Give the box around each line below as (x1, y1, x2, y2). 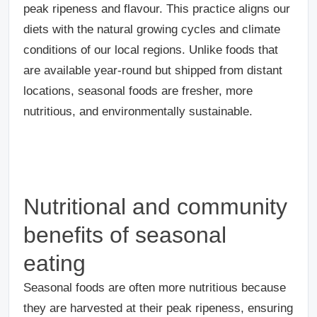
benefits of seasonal (23, 221, 226, 248)
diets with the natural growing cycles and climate (23, 22, 280, 36)
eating (23, 250, 86, 276)
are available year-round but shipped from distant (23, 63, 282, 77)
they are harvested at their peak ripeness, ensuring (23, 301, 293, 315)
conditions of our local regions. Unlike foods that (23, 42, 278, 57)
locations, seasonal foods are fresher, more (23, 83, 253, 98)
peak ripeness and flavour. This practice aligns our (23, 1, 290, 16)
